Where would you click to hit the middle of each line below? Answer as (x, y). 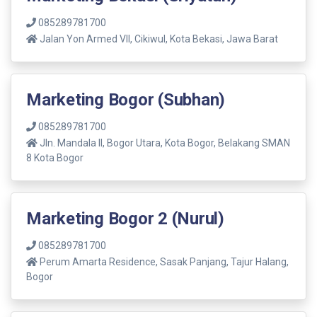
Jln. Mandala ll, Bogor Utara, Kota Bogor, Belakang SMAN (164, 143)
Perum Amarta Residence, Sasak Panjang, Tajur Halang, (163, 261)
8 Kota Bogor (55, 157)
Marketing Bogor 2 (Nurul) (125, 218)
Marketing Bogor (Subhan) (126, 99)
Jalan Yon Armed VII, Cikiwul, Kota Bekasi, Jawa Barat (159, 39)
